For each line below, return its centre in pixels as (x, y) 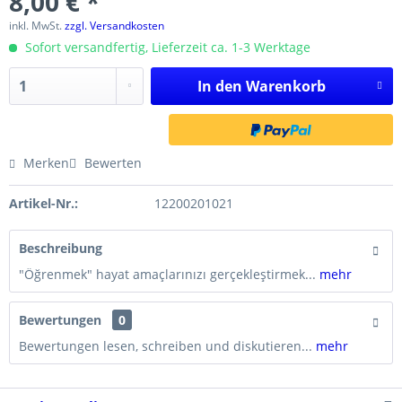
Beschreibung (61, 248)
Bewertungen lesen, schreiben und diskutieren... (166, 346)
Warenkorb (285, 86)
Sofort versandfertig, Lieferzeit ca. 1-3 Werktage (166, 47)
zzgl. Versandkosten (114, 26)
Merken (46, 163)
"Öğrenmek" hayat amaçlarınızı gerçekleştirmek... (167, 274)
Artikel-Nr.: (44, 203)
